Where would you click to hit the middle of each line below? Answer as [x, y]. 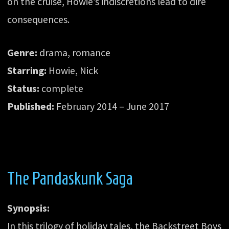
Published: [31, 106]
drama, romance [74, 52]
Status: [24, 88]
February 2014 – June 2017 [112, 106]
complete [62, 88]
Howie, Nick [73, 70]
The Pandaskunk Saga [70, 178]
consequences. [39, 20]
